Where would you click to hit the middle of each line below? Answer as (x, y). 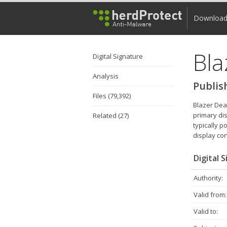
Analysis (106, 76)
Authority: (208, 178)
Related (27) (111, 116)
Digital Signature (118, 56)
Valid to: (206, 211)
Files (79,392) (112, 96)
